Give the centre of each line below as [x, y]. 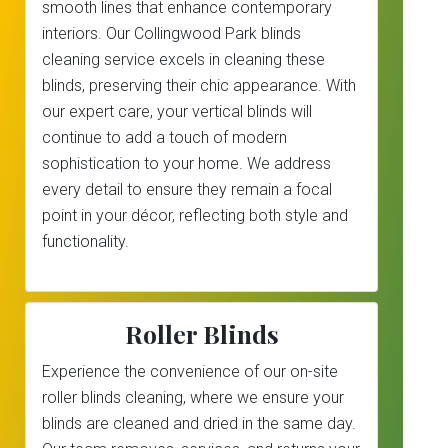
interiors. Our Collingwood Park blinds [171, 33]
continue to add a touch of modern [164, 137]
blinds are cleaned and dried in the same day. [199, 423]
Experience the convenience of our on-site [190, 371]
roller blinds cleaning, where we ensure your [193, 397]
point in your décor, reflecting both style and [195, 215]
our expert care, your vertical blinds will [177, 111]
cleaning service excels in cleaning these [183, 59]
